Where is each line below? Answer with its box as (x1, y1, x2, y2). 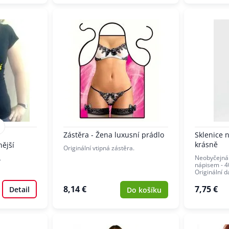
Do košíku (127, 185, 162, 195)
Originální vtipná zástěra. (63, 144, 134, 153)
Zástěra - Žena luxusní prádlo (63, 130, 164, 140)
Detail (9, 184, 30, 194)
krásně (195, 140, 218, 150)
